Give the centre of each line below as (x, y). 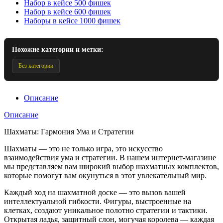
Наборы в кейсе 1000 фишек (72, 20)
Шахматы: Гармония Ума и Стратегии (69, 131)
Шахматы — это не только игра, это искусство (83, 148)
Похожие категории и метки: (58, 49)
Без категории (36, 65)
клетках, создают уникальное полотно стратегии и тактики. (106, 210)
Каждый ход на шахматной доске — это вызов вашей (95, 192)
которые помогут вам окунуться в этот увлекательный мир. (105, 175)
